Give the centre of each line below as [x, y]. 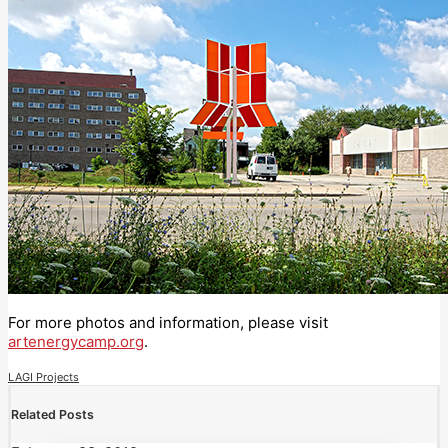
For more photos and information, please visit [168, 323]
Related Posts [52, 415]
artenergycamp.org [76, 342]
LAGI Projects [43, 377]
